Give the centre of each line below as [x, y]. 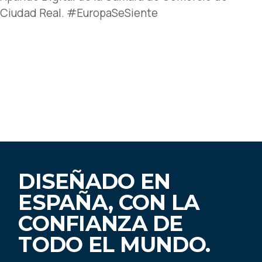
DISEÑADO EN [94, 181]
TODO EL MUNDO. [114, 244]
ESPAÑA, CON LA [109, 202]
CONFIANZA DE [101, 223]
